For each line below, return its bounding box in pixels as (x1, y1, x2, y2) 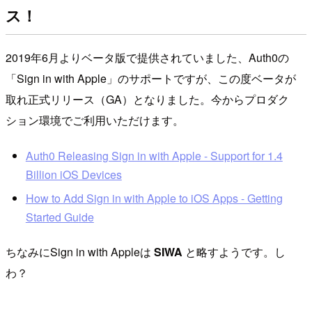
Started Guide (25, 208, 94, 225)
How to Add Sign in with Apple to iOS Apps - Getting (25, 189, 283, 206)
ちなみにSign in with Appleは (6, 243, 154, 260)
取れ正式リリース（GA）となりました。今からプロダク (6, 91, 289, 107)
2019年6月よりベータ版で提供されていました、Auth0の (6, 49, 289, 65)
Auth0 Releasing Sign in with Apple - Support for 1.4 (25, 148, 283, 164)
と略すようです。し (182, 243, 286, 260)
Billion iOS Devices (25, 166, 122, 183)
